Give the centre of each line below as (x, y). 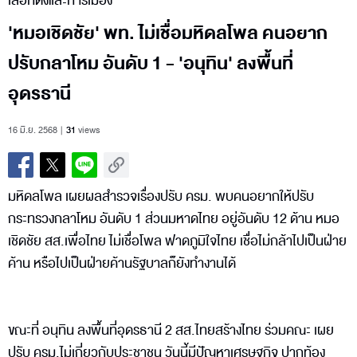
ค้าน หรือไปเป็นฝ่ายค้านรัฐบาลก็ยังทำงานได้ (122, 263)
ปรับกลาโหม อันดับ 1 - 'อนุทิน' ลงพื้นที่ (151, 63)
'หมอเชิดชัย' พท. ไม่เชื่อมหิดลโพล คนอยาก (168, 33)
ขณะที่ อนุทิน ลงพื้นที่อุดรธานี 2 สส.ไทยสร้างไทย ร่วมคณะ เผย (171, 330)
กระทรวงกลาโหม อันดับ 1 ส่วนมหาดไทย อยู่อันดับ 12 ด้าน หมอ (174, 218)
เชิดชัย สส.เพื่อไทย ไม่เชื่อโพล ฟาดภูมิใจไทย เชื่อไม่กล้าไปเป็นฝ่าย (177, 241)
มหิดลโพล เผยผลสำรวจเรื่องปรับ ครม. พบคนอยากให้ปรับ (161, 196)
